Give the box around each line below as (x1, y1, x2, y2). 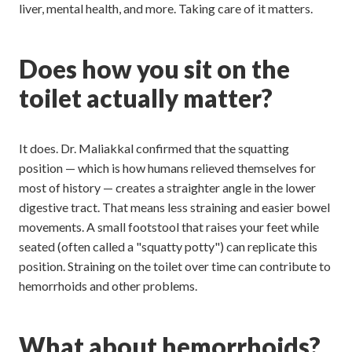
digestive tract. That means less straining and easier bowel (19, 199, 330, 214)
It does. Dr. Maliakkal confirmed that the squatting (19, 140, 289, 156)
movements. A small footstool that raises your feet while (19, 218, 319, 234)
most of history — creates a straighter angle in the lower (19, 179, 316, 195)
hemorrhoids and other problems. (19, 277, 197, 293)
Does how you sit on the (19, 54, 290, 85)
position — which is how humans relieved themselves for (19, 159, 316, 175)
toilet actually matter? (19, 83, 273, 114)
